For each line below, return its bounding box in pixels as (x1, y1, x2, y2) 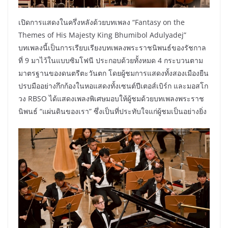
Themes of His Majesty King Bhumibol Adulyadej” (18, 30, 186, 40)
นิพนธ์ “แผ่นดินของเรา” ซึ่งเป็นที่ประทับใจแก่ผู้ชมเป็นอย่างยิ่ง (18, 106, 207, 117)
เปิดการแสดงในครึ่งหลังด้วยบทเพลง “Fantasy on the (18, 17, 185, 27)
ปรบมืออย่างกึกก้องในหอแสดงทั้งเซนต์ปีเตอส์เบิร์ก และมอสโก (18, 81, 208, 91)
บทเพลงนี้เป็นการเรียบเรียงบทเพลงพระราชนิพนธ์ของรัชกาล (18, 43, 206, 53)
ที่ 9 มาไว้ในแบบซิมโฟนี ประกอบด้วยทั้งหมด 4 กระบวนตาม (18, 55, 203, 66)
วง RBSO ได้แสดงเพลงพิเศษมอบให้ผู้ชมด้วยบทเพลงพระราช (18, 94, 204, 104)
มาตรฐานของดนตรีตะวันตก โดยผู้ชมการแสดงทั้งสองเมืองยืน (18, 68, 209, 78)
